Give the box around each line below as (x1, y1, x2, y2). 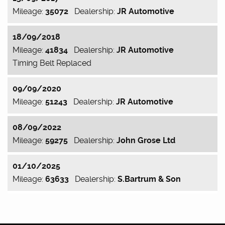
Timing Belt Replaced (13, 58, 91, 68)
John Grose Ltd (117, 136, 175, 145)
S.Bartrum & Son (118, 174, 181, 184)
